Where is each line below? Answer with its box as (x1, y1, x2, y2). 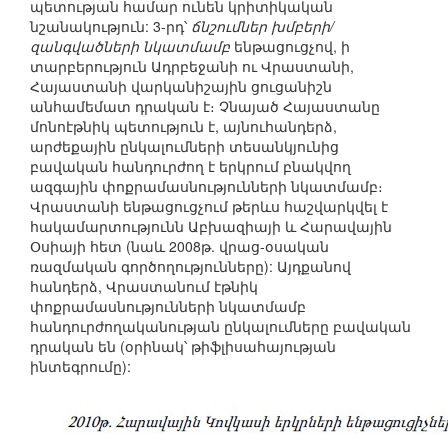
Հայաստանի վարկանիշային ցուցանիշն (30, 76, 332, 97)
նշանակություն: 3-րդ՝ (30, 16, 191, 37)
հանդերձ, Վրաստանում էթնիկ (30, 276, 258, 297)
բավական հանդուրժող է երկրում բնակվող (30, 156, 351, 177)
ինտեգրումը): (30, 356, 131, 377)
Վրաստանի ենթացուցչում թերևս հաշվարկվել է (30, 196, 388, 217)
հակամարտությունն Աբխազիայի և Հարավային (30, 216, 392, 237)
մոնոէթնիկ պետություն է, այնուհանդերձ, (30, 116, 337, 137)
